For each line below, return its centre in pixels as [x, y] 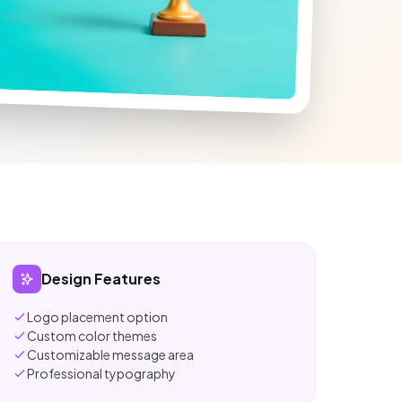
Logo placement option [98, 316]
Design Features [101, 278]
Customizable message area [111, 354]
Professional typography [102, 373]
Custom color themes [92, 335]
